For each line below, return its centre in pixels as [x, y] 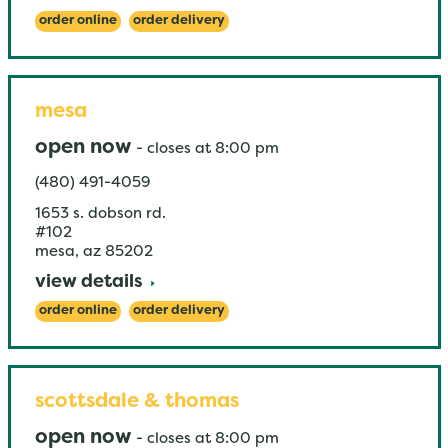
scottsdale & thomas [136, 402]
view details [88, 282]
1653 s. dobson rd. [100, 214]
